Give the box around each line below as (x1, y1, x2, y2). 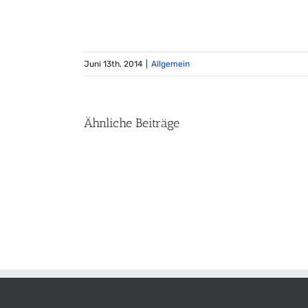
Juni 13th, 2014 (84, 59, 142, 69)
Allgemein (151, 59, 190, 69)
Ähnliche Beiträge (84, 115, 179, 131)
